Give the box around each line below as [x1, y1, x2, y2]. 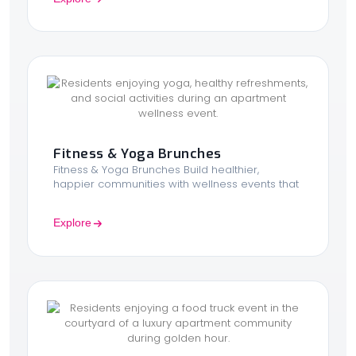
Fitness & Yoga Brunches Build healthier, [53, 162, 259, 178]
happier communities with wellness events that [53, 176, 299, 192]
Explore [53, 216, 91, 230]
